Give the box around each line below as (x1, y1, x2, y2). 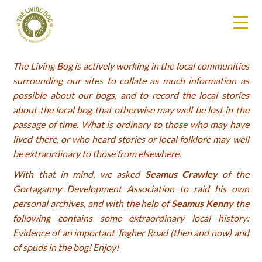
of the (217, 168, 249, 180)
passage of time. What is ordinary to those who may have (13, 119, 249, 130)
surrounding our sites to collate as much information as (13, 75, 249, 86)
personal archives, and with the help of (13, 198, 171, 209)
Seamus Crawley (144, 168, 218, 180)
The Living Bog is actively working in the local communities (13, 60, 249, 71)
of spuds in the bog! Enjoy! (13, 242, 119, 253)
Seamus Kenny (171, 198, 233, 209)
